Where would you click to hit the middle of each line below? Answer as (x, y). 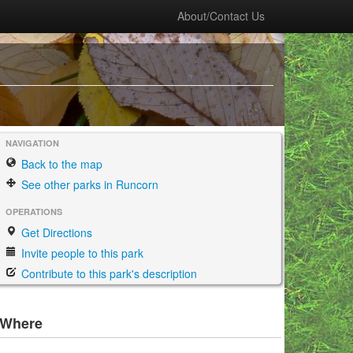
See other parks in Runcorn (88, 184)
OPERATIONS (34, 212)
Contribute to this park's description (108, 273)
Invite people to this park (81, 253)
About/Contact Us (221, 16)
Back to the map (60, 164)
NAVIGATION (32, 143)
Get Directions (55, 232)
